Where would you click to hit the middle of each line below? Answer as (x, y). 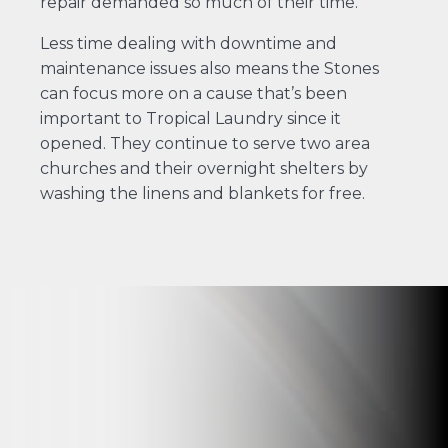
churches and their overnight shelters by (203, 168)
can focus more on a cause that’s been (193, 93)
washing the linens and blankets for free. (202, 193)
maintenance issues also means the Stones (209, 68)
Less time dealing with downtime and (188, 43)
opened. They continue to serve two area (204, 143)
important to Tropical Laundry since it (190, 118)
